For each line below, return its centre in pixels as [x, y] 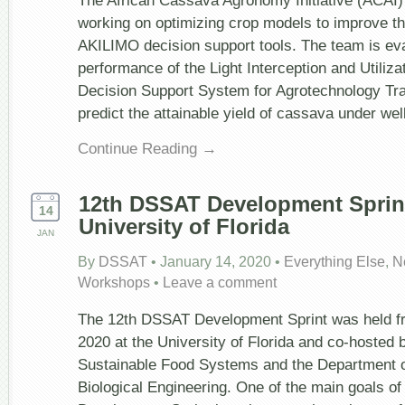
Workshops [114, 283]
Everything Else [334, 262]
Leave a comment [220, 283]
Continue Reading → [147, 149]
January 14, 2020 [216, 262]
